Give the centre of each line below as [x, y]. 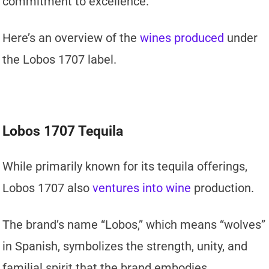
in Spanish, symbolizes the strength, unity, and [125, 246]
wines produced [182, 38]
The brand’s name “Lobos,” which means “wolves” [134, 225]
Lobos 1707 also [48, 188]
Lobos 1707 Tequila [63, 131]
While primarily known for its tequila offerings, [125, 167]
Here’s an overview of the [71, 38]
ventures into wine [142, 188]
